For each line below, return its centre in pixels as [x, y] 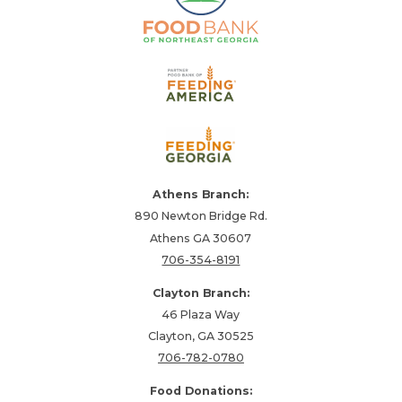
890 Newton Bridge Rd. [201, 216]
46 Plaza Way [201, 314]
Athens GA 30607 [201, 238]
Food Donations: [201, 391]
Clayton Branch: [201, 293]
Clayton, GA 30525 [201, 336]
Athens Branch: [201, 195]
